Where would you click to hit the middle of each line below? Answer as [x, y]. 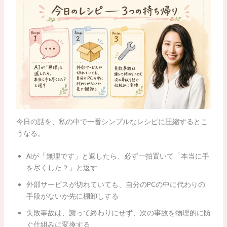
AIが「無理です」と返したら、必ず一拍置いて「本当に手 [118, 156]
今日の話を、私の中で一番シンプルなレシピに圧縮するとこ [112, 121]
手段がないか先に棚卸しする [72, 196]
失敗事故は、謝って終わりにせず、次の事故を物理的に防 [118, 213]
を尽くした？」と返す [62, 168]
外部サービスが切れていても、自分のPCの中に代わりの [116, 185]
